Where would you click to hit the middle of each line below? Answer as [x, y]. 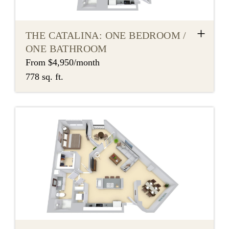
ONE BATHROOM [66, 49]
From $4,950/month [63, 63]
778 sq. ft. [44, 77]
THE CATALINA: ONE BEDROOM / [106, 36]
